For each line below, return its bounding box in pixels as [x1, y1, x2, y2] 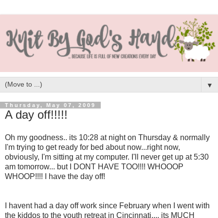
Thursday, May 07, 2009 [5, 102, 96, 108]
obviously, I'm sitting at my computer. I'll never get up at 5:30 [5, 153, 209, 162]
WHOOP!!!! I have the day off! [5, 172, 105, 181]
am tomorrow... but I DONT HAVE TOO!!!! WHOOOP [5, 163, 183, 171]
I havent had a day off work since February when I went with [5, 201, 210, 210]
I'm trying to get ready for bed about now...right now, [5, 143, 180, 152]
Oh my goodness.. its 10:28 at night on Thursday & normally [5, 133, 210, 142]
